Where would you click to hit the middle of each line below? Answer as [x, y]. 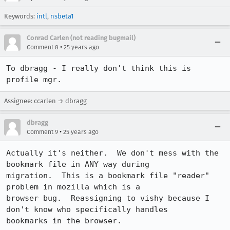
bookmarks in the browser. [64, 221]
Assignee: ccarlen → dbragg [45, 101]
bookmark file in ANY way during [78, 164]
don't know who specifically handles [87, 209]
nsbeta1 [62, 16]
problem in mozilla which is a [73, 187]
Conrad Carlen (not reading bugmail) [81, 38]
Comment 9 [42, 132]
